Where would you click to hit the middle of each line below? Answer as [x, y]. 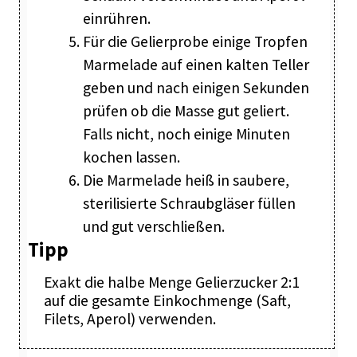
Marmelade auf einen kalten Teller [196, 65]
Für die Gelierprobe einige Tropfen [195, 42]
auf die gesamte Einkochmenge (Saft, [167, 301]
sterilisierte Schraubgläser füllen [189, 204]
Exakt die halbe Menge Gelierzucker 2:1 [172, 282]
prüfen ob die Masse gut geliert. [186, 111]
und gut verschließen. [153, 227]
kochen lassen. [131, 157]
